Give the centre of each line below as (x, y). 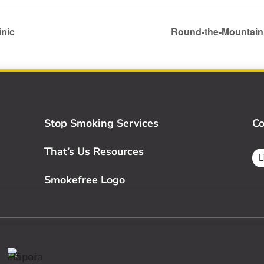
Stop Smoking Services (102, 123)
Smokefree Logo (85, 180)
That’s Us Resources (94, 152)
